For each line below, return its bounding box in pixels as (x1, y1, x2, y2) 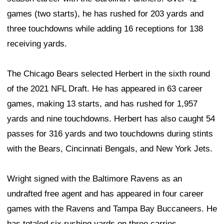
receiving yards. (7, 39, 67, 49)
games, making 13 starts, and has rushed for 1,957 (7, 99, 197, 109)
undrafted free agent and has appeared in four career (7, 189, 203, 199)
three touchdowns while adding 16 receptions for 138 (7, 24, 203, 34)
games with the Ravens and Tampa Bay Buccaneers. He (7, 204, 217, 214)
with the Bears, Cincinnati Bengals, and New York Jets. (7, 144, 212, 154)
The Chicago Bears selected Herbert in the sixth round (7, 69, 210, 79)
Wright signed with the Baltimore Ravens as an (7, 174, 182, 184)
